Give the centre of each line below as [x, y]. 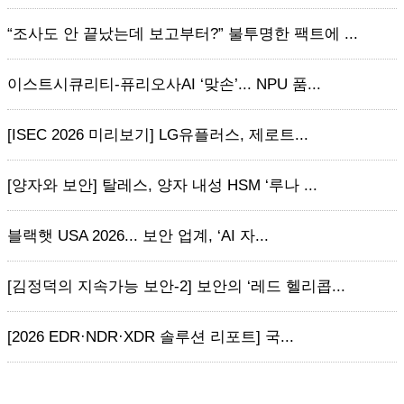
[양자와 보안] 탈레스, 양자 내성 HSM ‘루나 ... [162, 185]
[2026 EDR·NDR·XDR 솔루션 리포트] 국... [151, 337]
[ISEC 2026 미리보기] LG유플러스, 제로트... [158, 135]
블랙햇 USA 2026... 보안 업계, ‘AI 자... [138, 236]
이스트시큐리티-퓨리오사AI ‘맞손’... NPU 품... [164, 84]
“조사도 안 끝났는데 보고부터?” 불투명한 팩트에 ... [183, 34]
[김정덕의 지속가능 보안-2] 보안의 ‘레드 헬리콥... [176, 286]
